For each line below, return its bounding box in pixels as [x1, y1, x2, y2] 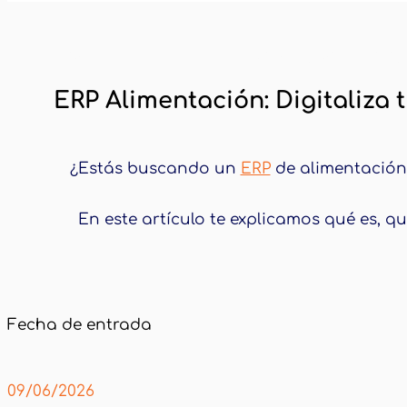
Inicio [54, 50, 97, 68]
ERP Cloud [114, 50, 198, 68]
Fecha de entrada [7, 315, 152, 333]
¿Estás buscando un [69, 160, 241, 178]
